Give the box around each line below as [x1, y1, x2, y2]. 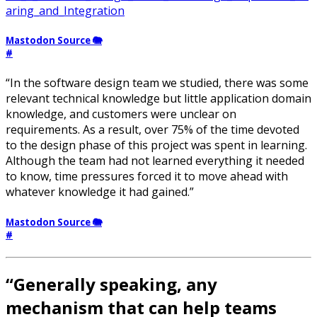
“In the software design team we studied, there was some [6, 75, 309, 91]
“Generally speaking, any [6, 272, 217, 296]
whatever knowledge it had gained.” [6, 184, 194, 200]
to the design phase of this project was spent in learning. [6, 137, 307, 154]
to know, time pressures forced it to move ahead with [6, 168, 288, 185]
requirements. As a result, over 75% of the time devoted [6, 122, 299, 138]
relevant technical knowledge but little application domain [6, 91, 311, 107]
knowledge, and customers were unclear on [6, 106, 236, 122]
